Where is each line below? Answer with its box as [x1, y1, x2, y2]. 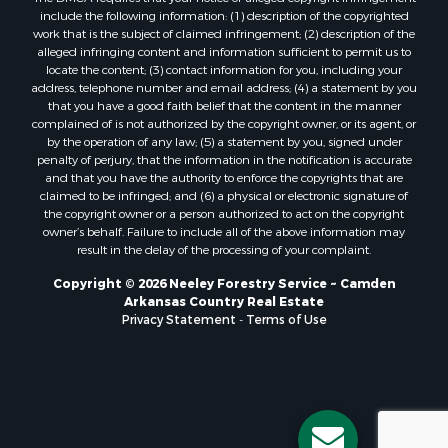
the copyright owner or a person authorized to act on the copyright [44, 205, 404, 222]
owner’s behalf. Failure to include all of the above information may [43, 223, 405, 240]
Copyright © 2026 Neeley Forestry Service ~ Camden [52, 275, 396, 292]
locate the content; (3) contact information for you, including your [46, 61, 402, 78]
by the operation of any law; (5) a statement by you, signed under [46, 133, 402, 150]
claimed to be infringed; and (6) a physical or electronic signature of [40, 187, 408, 204]
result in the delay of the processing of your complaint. [77, 241, 371, 258]
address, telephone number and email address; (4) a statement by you [31, 79, 417, 96]
